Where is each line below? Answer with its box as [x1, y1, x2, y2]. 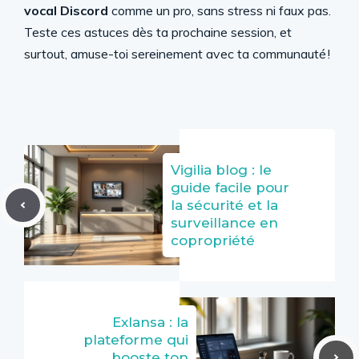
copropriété [171, 232, 255, 248]
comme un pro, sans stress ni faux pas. [108, 2, 331, 18]
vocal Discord [24, 2, 108, 18]
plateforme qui [83, 332, 188, 348]
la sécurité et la [171, 197, 278, 213]
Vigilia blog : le [171, 162, 272, 178]
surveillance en [171, 215, 278, 231]
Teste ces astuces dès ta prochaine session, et [24, 24, 292, 40]
